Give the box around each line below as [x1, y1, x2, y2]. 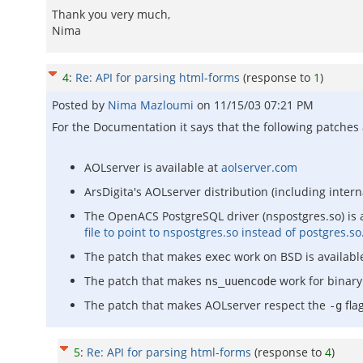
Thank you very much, [52, 6, 170, 22]
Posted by [52, 97, 108, 113]
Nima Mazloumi [108, 97, 197, 113]
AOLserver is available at [84, 160, 221, 175]
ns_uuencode [205, 275, 276, 288]
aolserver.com [221, 160, 297, 175]
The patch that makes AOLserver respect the [84, 297, 329, 313]
